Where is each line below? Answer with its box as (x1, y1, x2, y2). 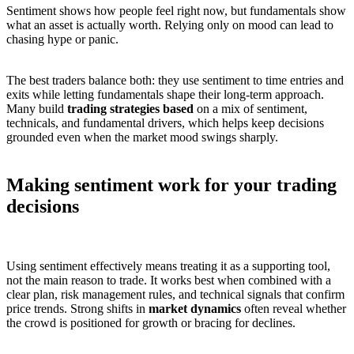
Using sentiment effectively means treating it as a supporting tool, (6, 259, 330, 273)
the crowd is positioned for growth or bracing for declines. (6, 316, 296, 330)
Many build (6, 101, 67, 115)
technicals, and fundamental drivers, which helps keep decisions (6, 115, 324, 130)
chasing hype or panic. (6, 32, 119, 46)
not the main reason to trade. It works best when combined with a (6, 273, 331, 288)
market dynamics (149, 302, 241, 316)
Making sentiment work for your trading (6, 174, 337, 195)
